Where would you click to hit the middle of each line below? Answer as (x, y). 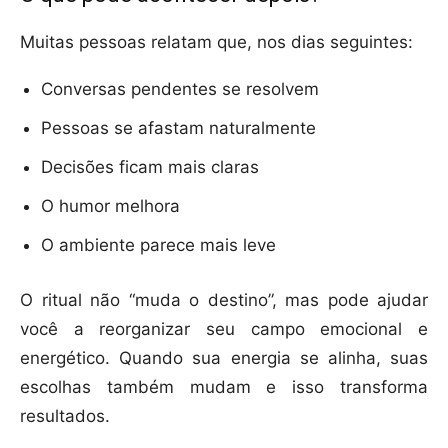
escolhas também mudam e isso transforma (224, 387)
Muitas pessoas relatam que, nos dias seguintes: (216, 42)
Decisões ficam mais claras (150, 167)
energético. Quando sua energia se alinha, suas (224, 358)
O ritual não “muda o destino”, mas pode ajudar (224, 300)
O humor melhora (110, 206)
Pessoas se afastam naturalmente (178, 128)
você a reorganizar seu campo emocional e (224, 329)
